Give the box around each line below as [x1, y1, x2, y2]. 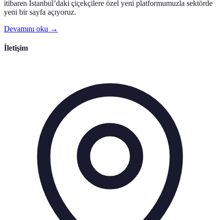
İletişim [4, 44, 28, 53]
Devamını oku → [4, 25, 58, 33]
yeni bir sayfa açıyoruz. [4, 8, 76, 17]
